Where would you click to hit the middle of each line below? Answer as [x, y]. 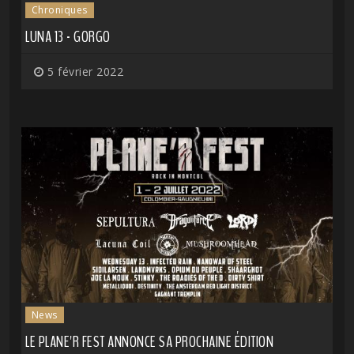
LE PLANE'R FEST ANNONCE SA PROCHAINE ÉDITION [149, 341]
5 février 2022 [83, 72]
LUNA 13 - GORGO [68, 37]
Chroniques [59, 10]
